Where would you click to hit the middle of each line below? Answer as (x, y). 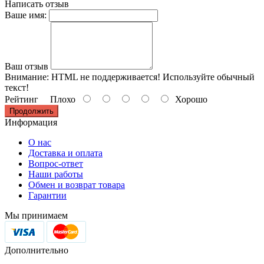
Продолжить (32, 111)
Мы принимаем (36, 216)
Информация (31, 123)
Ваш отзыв (27, 67)
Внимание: (27, 77)
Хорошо (189, 100)
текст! (17, 88)
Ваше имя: (26, 15)
